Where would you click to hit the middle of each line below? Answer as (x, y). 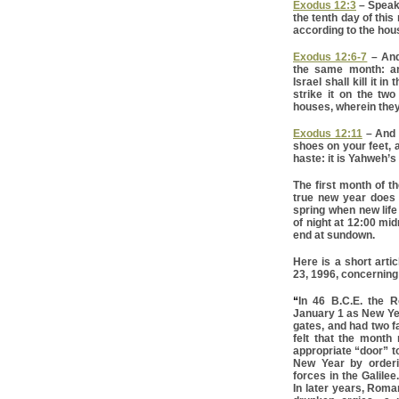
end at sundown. (334, 235)
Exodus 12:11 (328, 133)
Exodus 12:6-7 (330, 57)
